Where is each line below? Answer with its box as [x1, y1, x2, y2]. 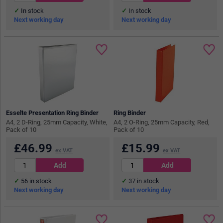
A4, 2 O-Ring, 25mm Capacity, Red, [113, 118, 210, 126]
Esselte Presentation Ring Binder [6, 109, 99, 117]
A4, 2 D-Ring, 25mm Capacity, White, [6, 118, 108, 126]
